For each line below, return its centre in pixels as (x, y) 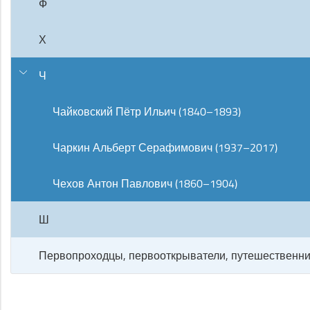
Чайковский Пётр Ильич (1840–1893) (147, 111)
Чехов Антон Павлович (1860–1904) (145, 183)
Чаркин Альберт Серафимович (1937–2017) (165, 147)
